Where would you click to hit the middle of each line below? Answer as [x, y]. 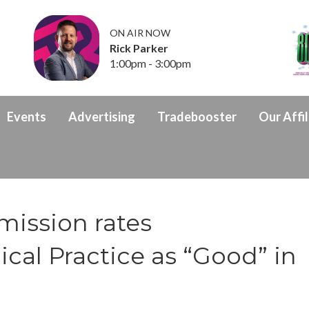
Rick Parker [139, 48]
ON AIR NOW [140, 32]
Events [27, 116]
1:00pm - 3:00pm [151, 63]
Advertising [102, 116]
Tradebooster [197, 116]
